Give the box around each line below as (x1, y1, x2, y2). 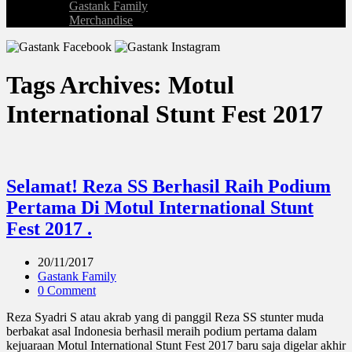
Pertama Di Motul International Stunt (6, 196, 313, 218)
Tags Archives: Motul (6, 71, 234, 100)
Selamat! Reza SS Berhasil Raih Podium (6, 175, 331, 196)
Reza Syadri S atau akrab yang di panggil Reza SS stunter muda (6, 310, 324, 324)
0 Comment (38, 283, 96, 297)
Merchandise (69, 13, 133, 27)
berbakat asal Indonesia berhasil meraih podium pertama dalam (6, 324, 317, 338)
